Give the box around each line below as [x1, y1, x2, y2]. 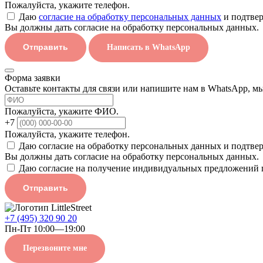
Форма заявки [5, 72, 60, 83]
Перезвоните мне [23, 243, 87, 252]
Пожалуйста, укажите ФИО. [5, 106, 119, 116]
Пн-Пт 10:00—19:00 [5, 223, 85, 234]
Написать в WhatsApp [107, 42, 190, 52]
